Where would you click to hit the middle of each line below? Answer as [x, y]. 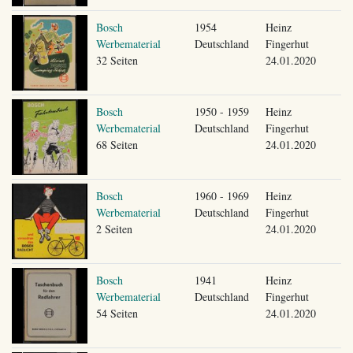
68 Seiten [117, 144]
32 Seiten [117, 60]
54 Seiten [117, 313]
